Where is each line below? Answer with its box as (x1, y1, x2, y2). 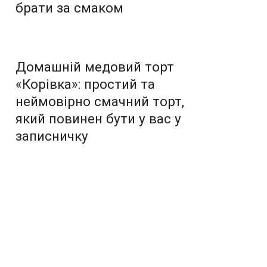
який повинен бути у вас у (15, 110, 181, 126)
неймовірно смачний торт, (15, 93, 184, 109)
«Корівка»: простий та (15, 76, 155, 92)
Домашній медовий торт (15, 58, 174, 74)
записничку (15, 128, 88, 144)
